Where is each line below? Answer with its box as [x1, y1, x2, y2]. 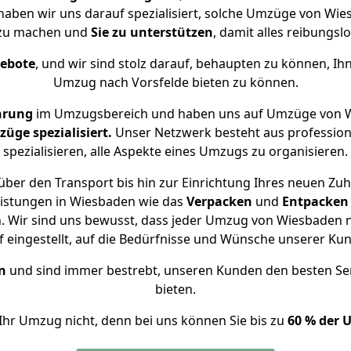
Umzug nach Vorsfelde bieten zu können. [52, 74, 299, 91]
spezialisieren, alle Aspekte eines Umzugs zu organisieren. [3, 143, 348, 160]
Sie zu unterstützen [90, 24, 213, 41]
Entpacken [282, 193, 349, 210]
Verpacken [186, 193, 252, 210]
